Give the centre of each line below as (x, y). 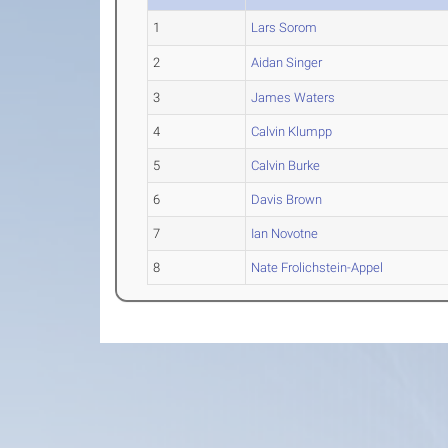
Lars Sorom (284, 27)
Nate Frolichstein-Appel (317, 267)
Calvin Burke (286, 165)
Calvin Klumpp (292, 131)
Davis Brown (287, 199)
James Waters (293, 97)
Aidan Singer (287, 62)
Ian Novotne (285, 233)
